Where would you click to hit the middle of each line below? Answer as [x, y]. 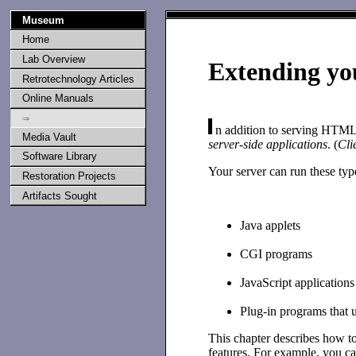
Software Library [59, 157]
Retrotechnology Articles [78, 79]
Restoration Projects [69, 176]
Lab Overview [53, 59]
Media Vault [49, 137]
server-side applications [268, 144]
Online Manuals [58, 99]
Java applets [271, 225]
